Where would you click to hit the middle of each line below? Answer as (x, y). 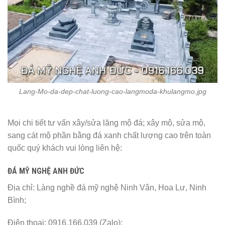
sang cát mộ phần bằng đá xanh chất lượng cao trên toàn (109, 135)
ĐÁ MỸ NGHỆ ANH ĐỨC (46, 171)
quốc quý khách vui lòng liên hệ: (65, 148)
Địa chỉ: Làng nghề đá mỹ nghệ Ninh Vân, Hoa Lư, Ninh (107, 187)
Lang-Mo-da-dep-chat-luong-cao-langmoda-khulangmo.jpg (113, 91)
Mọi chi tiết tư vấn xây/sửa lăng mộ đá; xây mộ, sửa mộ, (106, 123)
